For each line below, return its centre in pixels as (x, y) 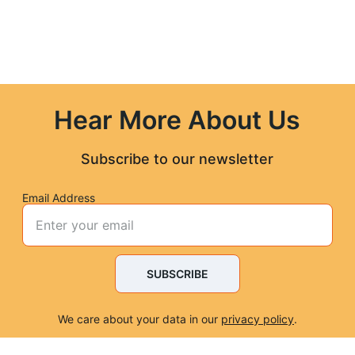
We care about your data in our (139, 319)
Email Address (59, 198)
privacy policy (257, 319)
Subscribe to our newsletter (177, 159)
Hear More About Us (177, 120)
